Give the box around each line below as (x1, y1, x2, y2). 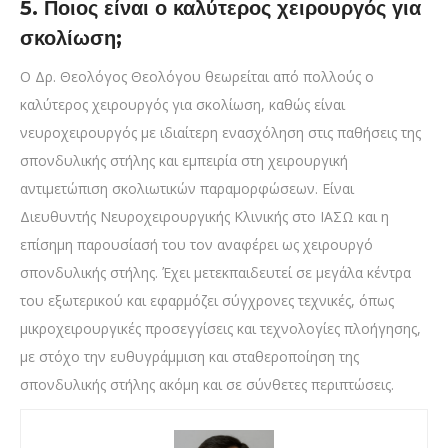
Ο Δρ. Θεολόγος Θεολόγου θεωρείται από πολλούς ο (20, 67, 374, 87)
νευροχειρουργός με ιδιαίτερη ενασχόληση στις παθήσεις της (20, 123, 421, 143)
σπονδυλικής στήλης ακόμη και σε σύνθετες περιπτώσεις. (20, 375, 394, 395)
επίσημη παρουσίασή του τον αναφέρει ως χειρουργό (20, 235, 373, 255)
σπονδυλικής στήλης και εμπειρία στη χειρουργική (20, 151, 348, 171)
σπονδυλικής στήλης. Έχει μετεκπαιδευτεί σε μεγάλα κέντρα (20, 263, 411, 283)
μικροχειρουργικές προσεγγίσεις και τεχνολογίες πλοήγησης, (20, 319, 421, 339)
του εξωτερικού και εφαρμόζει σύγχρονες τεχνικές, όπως (20, 291, 394, 311)
